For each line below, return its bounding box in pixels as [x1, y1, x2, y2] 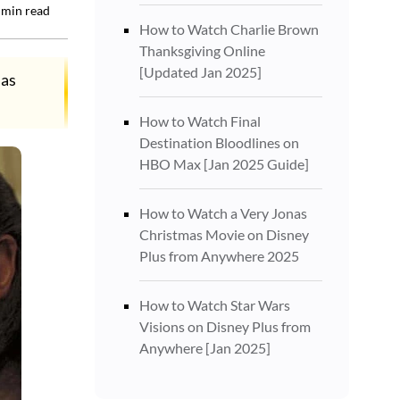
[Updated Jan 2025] [139, 63, 262, 80]
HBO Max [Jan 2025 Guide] [139, 155, 309, 172]
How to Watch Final [139, 112, 261, 129]
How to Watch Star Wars [139, 296, 290, 313]
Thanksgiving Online [139, 42, 265, 59]
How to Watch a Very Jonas [139, 204, 307, 221]
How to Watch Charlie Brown [139, 21, 319, 37]
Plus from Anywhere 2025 [139, 247, 299, 264]
